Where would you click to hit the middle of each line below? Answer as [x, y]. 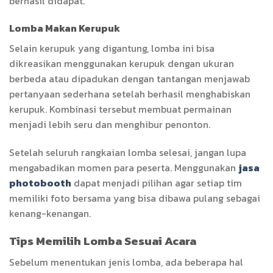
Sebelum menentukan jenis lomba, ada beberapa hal [126, 262]
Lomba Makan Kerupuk [65, 28]
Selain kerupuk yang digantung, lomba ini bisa [112, 48]
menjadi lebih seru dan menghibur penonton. [110, 125]
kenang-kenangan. [50, 214]
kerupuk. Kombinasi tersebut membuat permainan [120, 109]
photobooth [40, 183]
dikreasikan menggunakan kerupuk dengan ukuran [122, 64]
